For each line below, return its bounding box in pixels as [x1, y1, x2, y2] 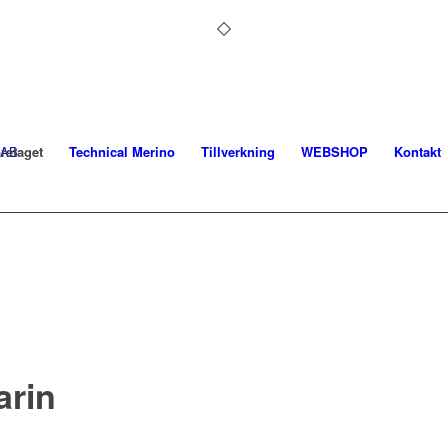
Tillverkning [201, 142, 275, 161]
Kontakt [394, 142, 441, 161]
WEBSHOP [301, 142, 368, 161]
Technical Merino [69, 142, 175, 161]
